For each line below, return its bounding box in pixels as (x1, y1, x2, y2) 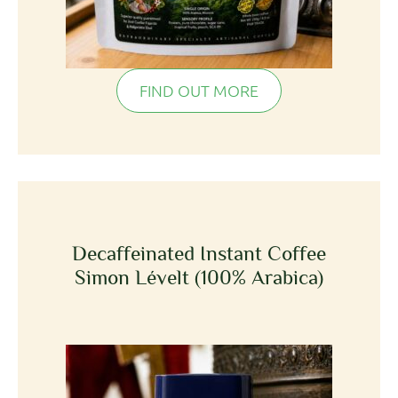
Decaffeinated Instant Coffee (72, 241, 326, 265)
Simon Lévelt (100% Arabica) (75, 265, 323, 289)
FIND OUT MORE (139, 79, 259, 100)
